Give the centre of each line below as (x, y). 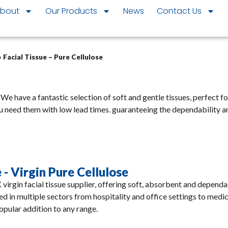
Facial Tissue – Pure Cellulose (53, 57)
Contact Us (179, 11)
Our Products (71, 11)
